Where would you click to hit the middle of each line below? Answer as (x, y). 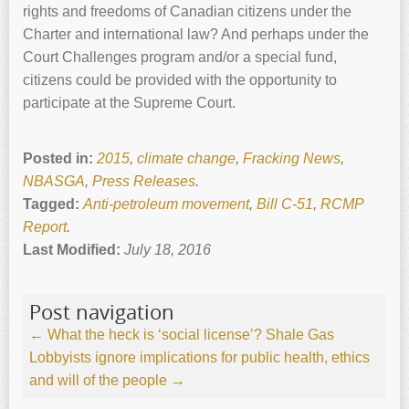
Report (45, 227)
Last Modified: (73, 250)
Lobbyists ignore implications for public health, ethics (199, 358)
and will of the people (100, 381)
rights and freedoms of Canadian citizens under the (187, 12)
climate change (186, 159)
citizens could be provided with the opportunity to (180, 80)
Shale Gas (300, 335)
